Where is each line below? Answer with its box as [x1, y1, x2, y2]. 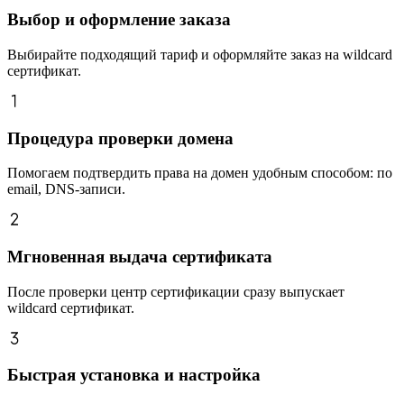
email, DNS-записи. [7, 181, 125, 197]
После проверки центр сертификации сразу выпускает [7, 283, 344, 299]
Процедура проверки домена [7, 128, 234, 148]
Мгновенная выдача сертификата [7, 247, 272, 267]
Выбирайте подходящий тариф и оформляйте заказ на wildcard [7, 46, 392, 62]
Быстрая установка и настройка [7, 365, 261, 385]
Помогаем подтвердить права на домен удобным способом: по [7, 165, 392, 181]
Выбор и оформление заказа [7, 10, 231, 30]
